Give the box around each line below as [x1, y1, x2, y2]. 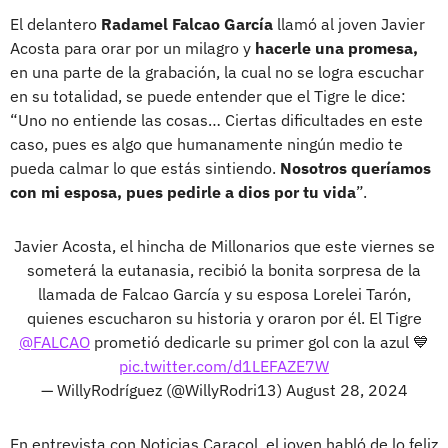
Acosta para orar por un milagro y [10, 37, 255, 58]
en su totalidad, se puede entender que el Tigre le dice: [10, 85, 406, 106]
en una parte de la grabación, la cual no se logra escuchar [10, 61, 424, 82]
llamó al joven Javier [273, 13, 425, 34]
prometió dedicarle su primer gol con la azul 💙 [90, 331, 429, 352]
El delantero [10, 13, 101, 34]
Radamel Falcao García [101, 13, 273, 34]
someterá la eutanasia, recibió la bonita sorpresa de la [27, 259, 421, 280]
